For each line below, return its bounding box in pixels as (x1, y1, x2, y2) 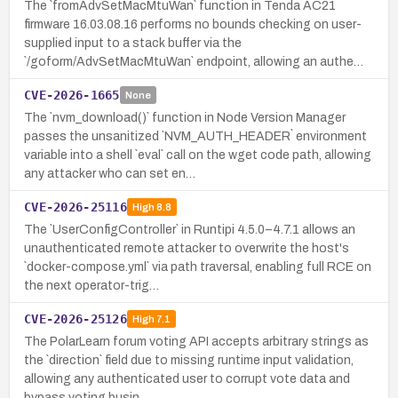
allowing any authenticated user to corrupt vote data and (24, 371, 350, 386)
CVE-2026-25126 (24, 311, 127, 326)
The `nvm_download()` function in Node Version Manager (24, 110, 346, 124)
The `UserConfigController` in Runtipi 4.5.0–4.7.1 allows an (24, 222, 355, 236)
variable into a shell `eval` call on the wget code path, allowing (24, 147, 371, 162)
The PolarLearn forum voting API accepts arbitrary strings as (24, 334, 369, 348)
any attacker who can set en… (24, 166, 195, 180)
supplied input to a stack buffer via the (24, 36, 242, 50)
